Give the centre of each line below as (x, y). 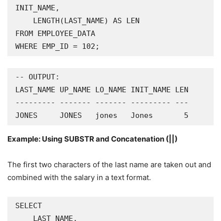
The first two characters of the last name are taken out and (109, 165)
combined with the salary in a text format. (79, 177)
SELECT (29, 206)
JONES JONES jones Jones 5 (102, 115)
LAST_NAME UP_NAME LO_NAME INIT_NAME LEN (102, 90)
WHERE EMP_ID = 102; (57, 46)
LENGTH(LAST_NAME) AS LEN (24, 21)
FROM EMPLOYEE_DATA (55, 34)
